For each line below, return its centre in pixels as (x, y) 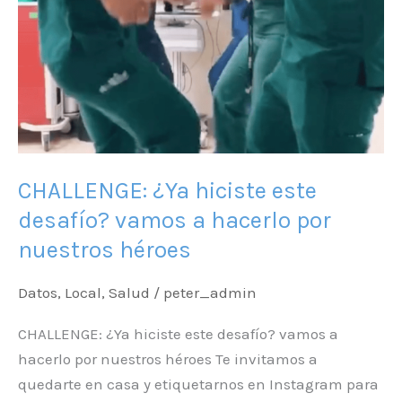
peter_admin (210, 292)
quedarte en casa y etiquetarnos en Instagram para (198, 385)
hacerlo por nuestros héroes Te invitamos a (168, 359)
